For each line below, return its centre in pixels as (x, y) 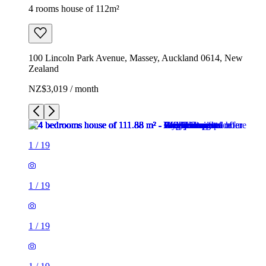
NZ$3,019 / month (64, 88)
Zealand (44, 68)
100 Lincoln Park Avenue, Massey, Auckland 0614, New (136, 58)
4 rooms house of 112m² (74, 8)
